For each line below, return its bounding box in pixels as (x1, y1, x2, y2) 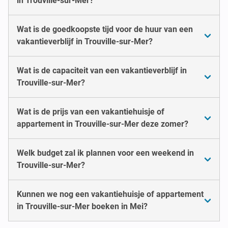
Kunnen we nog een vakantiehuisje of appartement (17, 189, 204, 199)
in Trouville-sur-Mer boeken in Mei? (17, 201, 148, 211)
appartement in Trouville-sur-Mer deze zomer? (17, 119, 188, 129)
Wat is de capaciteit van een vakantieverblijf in (17, 65, 187, 75)
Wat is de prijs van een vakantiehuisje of (17, 106, 164, 117)
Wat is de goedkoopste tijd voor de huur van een (17, 24, 193, 34)
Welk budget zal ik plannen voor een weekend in (17, 148, 194, 158)
